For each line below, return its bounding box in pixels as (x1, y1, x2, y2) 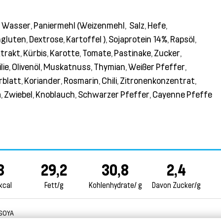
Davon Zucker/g (152, 181, 201, 190)
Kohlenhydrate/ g (88, 181, 142, 190)
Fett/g (44, 181, 64, 190)
